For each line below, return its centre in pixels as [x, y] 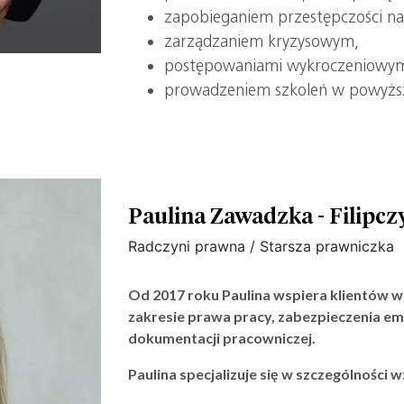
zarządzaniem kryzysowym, [262, 42]
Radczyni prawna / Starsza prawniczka [262, 247]
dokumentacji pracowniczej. [222, 338]
